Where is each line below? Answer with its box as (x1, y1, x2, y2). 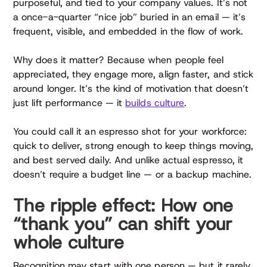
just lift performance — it (13, 97, 126, 110)
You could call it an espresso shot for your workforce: (13, 125, 247, 138)
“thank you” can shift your (13, 212, 232, 236)
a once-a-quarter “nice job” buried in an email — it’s (13, 11, 246, 24)
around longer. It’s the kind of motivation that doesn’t (13, 82, 249, 95)
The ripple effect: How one (13, 194, 234, 218)
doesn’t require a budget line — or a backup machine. (13, 168, 252, 181)
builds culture (125, 97, 185, 110)
